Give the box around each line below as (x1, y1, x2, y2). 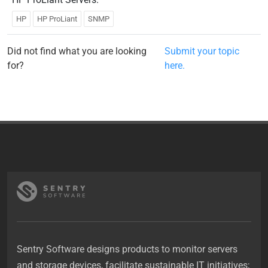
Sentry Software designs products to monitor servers (17, 243, 237, 255)
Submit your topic (165, 45, 240, 57)
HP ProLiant (37, 14, 77, 23)
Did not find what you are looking (7, 45, 147, 57)
